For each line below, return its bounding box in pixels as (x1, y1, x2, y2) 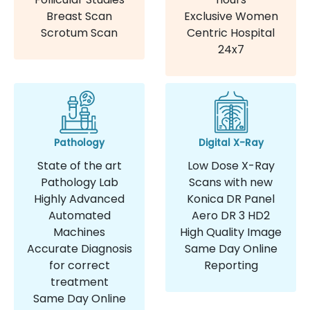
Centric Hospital (187, 25, 275, 42)
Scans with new (189, 174, 273, 191)
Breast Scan (46, 8, 112, 25)
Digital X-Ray (198, 136, 264, 150)
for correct (48, 257, 110, 274)
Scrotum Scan (41, 25, 118, 42)
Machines (53, 224, 105, 241)
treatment (50, 274, 109, 291)
